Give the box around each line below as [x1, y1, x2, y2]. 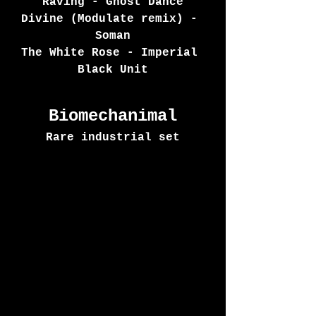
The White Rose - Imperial [21, 47, 205, 60]
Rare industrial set [46, 131, 180, 145]
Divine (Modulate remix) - [21, 13, 205, 26]
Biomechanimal [49, 107, 177, 126]
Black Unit [78, 63, 148, 77]
